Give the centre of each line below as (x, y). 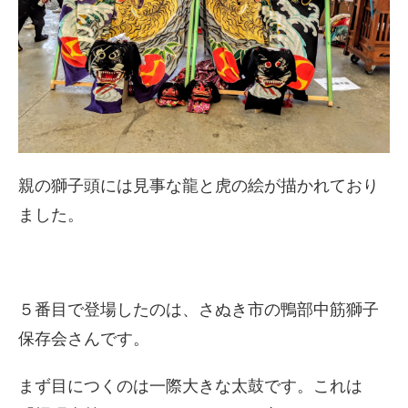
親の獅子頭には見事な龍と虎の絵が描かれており (199, 186)
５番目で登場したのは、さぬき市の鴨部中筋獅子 (199, 310)
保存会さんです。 (84, 339)
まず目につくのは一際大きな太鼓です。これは (190, 386)
